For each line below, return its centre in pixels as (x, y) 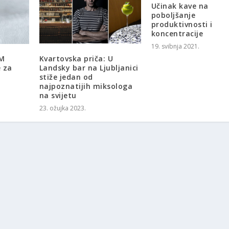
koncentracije (177, 33)
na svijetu (58, 96)
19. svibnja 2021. (175, 46)
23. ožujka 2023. (62, 108)
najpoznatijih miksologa (86, 86)
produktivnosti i (182, 24)
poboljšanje (173, 15)
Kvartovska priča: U (76, 59)
